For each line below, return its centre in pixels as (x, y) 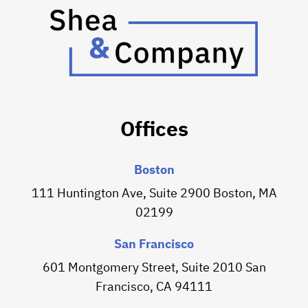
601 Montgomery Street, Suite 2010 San (154, 267)
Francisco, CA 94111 (154, 286)
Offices (154, 128)
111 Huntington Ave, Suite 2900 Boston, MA (154, 193)
